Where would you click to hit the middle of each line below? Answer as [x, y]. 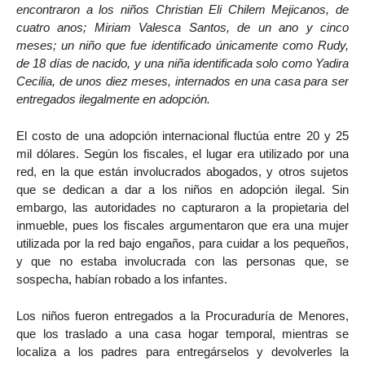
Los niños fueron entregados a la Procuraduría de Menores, [182, 315]
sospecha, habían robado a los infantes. [122, 279]
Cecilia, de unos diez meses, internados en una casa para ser [182, 81]
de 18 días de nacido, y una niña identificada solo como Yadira [182, 64]
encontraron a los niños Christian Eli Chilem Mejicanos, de [182, 10]
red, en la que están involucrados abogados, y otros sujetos [182, 172]
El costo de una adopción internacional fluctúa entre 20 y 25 [182, 136]
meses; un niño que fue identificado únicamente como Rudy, [182, 46]
